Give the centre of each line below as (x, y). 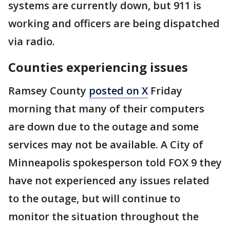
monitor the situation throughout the (103, 216)
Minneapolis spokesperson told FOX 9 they (115, 162)
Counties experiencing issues (98, 67)
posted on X (118, 91)
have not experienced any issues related (109, 180)
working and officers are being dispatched (114, 23)
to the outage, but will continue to (94, 198)
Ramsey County (49, 91)
